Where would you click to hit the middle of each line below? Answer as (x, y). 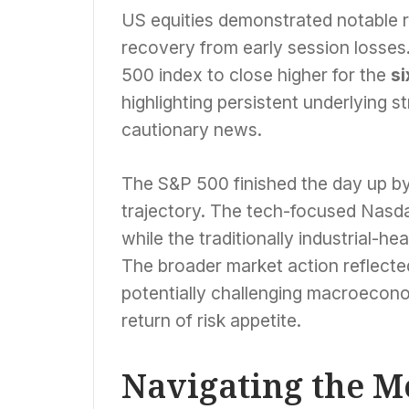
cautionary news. (192, 129)
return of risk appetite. (211, 320)
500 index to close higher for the (256, 74)
